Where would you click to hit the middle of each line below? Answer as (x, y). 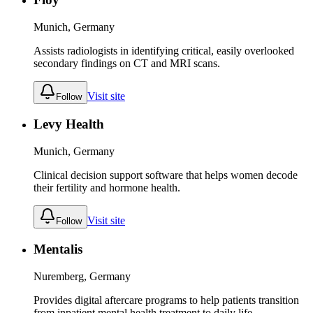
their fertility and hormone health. (107, 188)
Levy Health (69, 124)
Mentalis (58, 249)
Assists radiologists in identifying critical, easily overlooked (164, 50)
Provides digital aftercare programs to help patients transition (166, 300)
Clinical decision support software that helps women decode (166, 175)
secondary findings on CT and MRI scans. (127, 63)
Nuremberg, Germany (82, 276)
